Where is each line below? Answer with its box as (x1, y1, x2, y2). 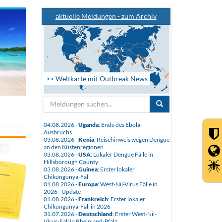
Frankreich (78, 195, 108, 203)
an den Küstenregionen (43, 143, 104, 151)
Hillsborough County (43, 158, 98, 166)
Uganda (78, 120, 99, 128)
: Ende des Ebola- (98, 120, 142, 128)
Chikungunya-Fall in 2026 (43, 202, 111, 210)
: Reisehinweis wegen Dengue (94, 135, 169, 143)
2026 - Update (43, 187, 81, 195)
